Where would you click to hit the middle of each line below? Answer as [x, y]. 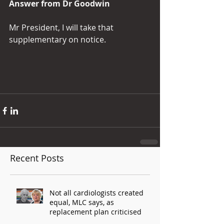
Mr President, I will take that [62, 27]
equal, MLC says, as [82, 202]
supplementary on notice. [57, 39]
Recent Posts [37, 158]
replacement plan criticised [95, 212]
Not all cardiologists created [96, 193]
